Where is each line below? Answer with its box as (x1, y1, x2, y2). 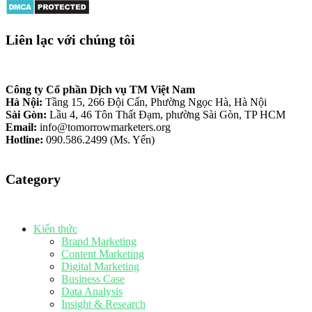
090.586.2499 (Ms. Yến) (43, 133, 155, 146)
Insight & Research (61, 297, 146, 310)
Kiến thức (33, 222, 77, 235)
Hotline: (6, 133, 43, 146)
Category (6, 171, 61, 187)
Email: (6, 120, 37, 133)
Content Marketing (61, 247, 144, 260)
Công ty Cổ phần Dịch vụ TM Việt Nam (6, 83, 198, 95)
